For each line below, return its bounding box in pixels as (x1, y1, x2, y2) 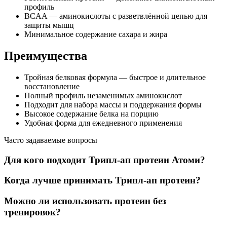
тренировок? (4, 207, 61, 218)
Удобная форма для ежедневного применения (24, 118, 182, 127)
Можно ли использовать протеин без (4, 196, 166, 207)
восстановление (24, 82, 80, 91)
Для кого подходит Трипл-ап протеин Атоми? (4, 154, 205, 165)
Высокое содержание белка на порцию (24, 109, 159, 118)
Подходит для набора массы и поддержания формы (24, 100, 202, 109)
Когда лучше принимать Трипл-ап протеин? (4, 175, 201, 186)
